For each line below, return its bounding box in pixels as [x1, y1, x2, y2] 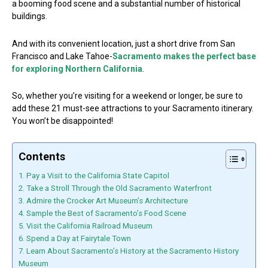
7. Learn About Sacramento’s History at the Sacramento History [19, 246, 239, 255]
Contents [19, 150, 65, 163]
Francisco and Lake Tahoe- [12, 51, 112, 61]
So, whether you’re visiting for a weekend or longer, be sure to [12, 91, 243, 101]
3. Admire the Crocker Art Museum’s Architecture [19, 196, 188, 205]
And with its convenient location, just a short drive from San [12, 38, 235, 48]
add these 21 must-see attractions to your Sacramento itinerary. [12, 103, 254, 114]
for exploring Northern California [12, 63, 142, 74]
